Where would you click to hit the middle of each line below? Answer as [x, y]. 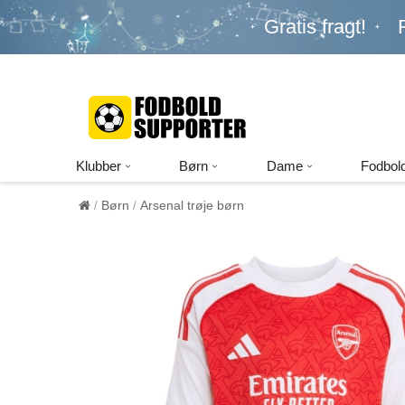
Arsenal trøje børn [192, 205]
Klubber [98, 166]
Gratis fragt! [315, 27]
